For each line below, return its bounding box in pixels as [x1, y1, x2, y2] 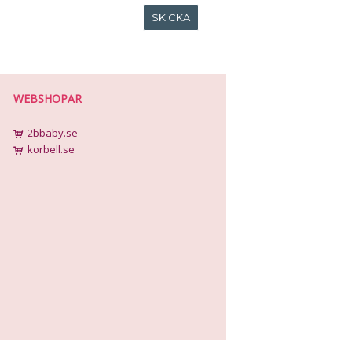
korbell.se [27, 142, 75, 157]
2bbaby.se [27, 126, 78, 140]
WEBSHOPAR [13, 91, 82, 106]
